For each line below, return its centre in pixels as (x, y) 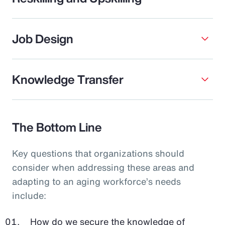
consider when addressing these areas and (103, 167)
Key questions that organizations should (98, 153)
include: (29, 195)
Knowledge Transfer (68, 79)
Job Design (43, 38)
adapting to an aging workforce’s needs (96, 181)
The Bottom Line (57, 127)
